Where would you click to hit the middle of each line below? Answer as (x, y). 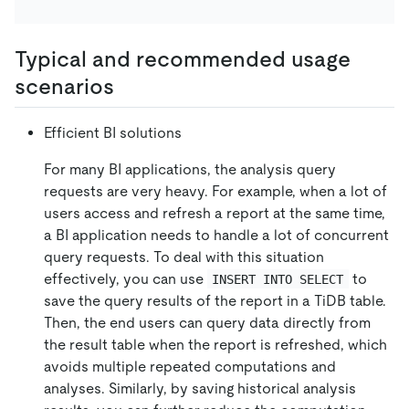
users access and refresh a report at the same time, (215, 213)
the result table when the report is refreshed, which (215, 344)
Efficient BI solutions (113, 132)
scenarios (64, 86)
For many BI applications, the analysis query (190, 169)
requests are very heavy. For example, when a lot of (215, 191)
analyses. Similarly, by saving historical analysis (200, 388)
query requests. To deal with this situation (184, 257)
